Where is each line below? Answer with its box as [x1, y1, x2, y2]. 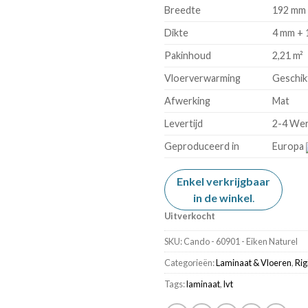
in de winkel [192, 191, 252, 205]
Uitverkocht [164, 210, 215, 222]
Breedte [164, 4, 201, 16]
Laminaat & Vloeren [216, 257, 291, 269]
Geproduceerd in [164, 140, 239, 153]
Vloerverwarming [164, 72, 241, 85]
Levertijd [164, 118, 203, 130]
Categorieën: [164, 257, 216, 269]
